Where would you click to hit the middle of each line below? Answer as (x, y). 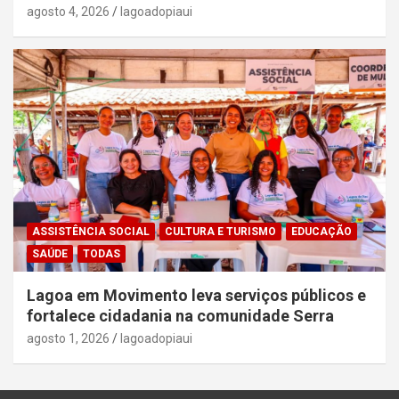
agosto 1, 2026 (68, 339)
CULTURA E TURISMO (220, 232)
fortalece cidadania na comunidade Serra (180, 316)
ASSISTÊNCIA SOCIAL (91, 232)
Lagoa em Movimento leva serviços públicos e (196, 296)
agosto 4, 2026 (68, 11)
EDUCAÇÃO (322, 232)
